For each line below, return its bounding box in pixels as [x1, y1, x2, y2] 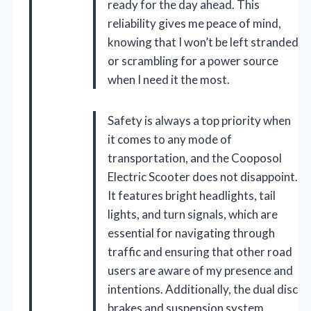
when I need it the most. [108, 72, 230, 87]
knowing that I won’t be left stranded [108, 35, 299, 50]
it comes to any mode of [108, 132, 232, 147]
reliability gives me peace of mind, [108, 16, 281, 31]
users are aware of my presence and [108, 263, 293, 278]
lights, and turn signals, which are [108, 207, 278, 222]
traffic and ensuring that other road [108, 244, 292, 260]
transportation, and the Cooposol [108, 151, 282, 166]
